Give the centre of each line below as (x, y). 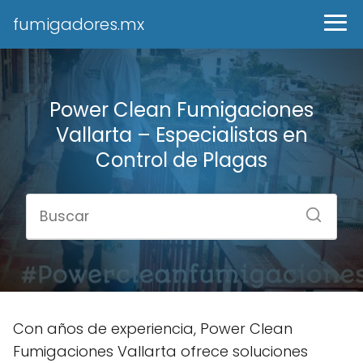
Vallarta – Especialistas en (181, 135)
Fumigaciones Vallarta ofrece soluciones (160, 351)
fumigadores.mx (79, 24)
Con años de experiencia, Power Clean (153, 329)
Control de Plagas (181, 160)
